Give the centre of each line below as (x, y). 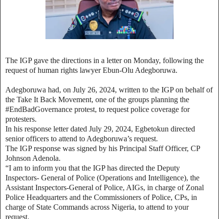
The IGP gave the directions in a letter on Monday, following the (105, 60)
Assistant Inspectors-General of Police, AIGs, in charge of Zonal (105, 187)
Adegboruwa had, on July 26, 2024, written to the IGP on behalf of (109, 89)
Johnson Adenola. (33, 158)
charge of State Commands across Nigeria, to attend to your (97, 207)
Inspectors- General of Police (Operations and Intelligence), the (102, 177)
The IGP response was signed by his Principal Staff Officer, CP (103, 148)
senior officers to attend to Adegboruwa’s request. (82, 138)
